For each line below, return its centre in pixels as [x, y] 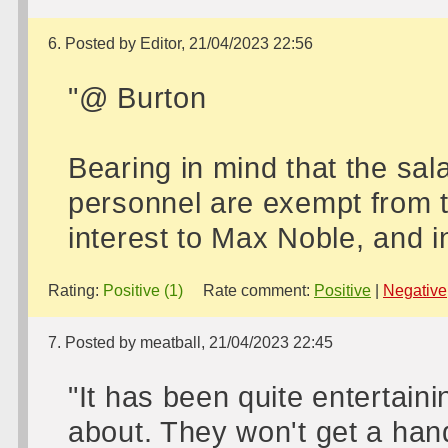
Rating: [75, 290]
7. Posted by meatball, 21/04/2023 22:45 [190, 342]
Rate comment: [248, 290]
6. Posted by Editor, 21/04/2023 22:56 [180, 43]
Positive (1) [143, 290]
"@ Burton [137, 97]
